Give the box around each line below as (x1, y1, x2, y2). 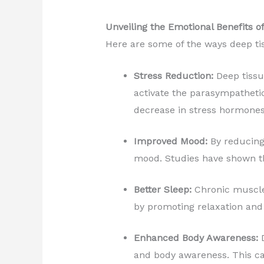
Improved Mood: (133, 136, 207, 147)
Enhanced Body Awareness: (133, 232, 258, 244)
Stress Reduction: (133, 70, 213, 82)
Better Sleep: (133, 184, 192, 196)
